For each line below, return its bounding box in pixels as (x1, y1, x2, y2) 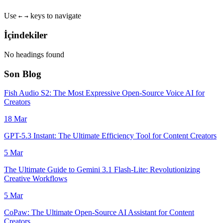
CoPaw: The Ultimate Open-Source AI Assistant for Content (4, 208, 194, 217)
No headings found (4, 50, 64, 59)
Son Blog (4, 68, 41, 79)
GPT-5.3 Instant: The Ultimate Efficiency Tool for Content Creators (4, 131, 217, 140)
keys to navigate (28, 11, 81, 20)
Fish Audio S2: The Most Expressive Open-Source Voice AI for (4, 89, 205, 98)
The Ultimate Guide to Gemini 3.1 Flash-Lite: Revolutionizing (4, 165, 200, 174)
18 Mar (4, 114, 27, 123)
